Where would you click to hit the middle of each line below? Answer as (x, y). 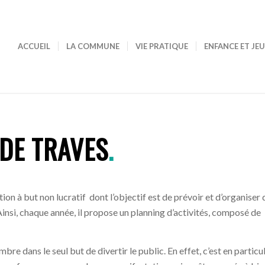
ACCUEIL (34, 46)
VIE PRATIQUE (162, 46)
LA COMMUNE (93, 46)
